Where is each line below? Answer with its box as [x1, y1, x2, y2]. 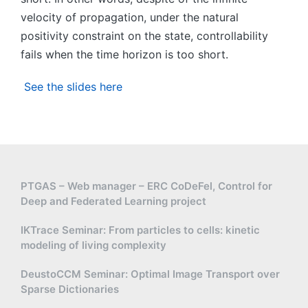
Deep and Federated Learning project [21, 195, 206, 208]
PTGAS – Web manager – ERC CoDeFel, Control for [21, 179, 272, 192]
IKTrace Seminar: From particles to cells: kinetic [21, 223, 260, 236]
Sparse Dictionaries [21, 283, 119, 296]
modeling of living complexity [21, 239, 166, 252]
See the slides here [21, 80, 122, 93]
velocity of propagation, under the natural [21, 10, 239, 24]
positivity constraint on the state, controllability [21, 29, 268, 43]
